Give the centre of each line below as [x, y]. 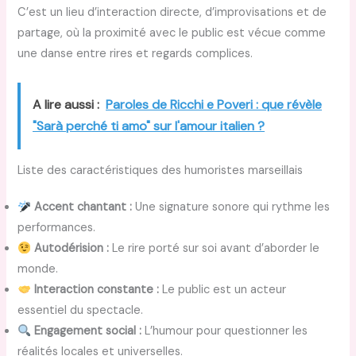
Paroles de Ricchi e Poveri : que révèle [214, 105]
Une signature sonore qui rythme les [231, 207]
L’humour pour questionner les [225, 331]
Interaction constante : [97, 290]
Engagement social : [88, 331]
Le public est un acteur [223, 290]
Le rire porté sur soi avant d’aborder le [215, 249]
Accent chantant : [83, 207]
